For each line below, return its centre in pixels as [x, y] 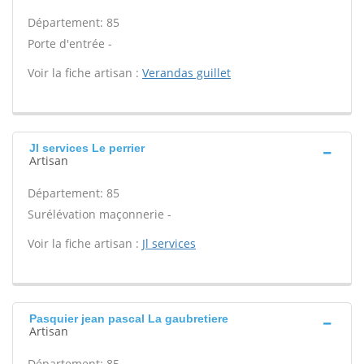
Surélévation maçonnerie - [100, 214]
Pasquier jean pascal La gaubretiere [129, 318]
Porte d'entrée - [70, 43]
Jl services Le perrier [87, 148]
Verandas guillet [186, 73]
